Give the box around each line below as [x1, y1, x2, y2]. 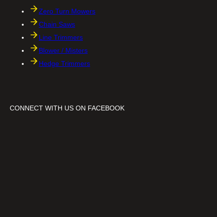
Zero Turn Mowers [39, 7, 95, 15]
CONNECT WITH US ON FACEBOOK [10, 104, 124, 112]
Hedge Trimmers [39, 59, 90, 67]
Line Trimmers [39, 33, 83, 41]
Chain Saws [39, 20, 75, 28]
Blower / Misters [39, 46, 88, 54]
